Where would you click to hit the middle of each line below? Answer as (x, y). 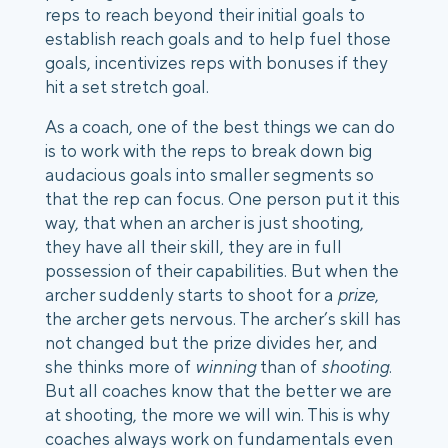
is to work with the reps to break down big (208, 151)
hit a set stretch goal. (127, 87)
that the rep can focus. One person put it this (222, 199)
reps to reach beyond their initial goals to (205, 15)
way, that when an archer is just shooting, (204, 223)
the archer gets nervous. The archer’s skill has (223, 319)
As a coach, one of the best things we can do (220, 127)
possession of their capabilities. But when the (222, 271)
